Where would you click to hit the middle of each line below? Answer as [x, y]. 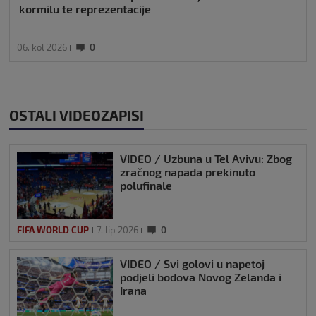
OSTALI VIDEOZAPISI [77, 115]
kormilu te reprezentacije [85, 8]
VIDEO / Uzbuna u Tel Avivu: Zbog [206, 158]
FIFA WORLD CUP [53, 230]
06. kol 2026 [42, 47]
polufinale [146, 185]
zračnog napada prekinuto [188, 171]
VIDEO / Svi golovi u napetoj [192, 263]
